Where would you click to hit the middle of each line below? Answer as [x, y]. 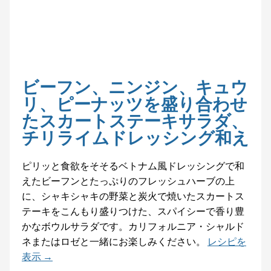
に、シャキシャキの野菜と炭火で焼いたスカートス [133, 196]
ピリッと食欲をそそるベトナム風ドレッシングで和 [133, 165]
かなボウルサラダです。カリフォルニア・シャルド [133, 226]
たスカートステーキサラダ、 [135, 120]
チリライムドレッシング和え [135, 137]
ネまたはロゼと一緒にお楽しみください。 [114, 241]
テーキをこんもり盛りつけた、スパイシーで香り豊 [133, 211]
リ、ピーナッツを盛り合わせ [135, 103]
